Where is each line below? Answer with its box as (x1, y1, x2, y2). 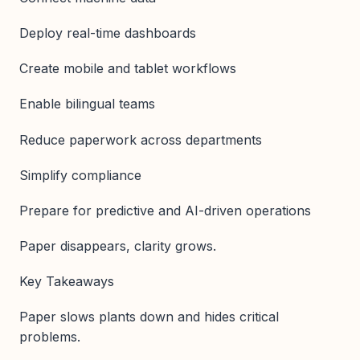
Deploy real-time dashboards (19, 24, 196, 41)
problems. (19, 329, 80, 346)
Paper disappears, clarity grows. (19, 238, 216, 255)
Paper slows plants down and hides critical (19, 309, 279, 325)
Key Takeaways (19, 273, 114, 290)
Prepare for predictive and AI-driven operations (19, 202, 311, 219)
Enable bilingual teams (19, 96, 155, 112)
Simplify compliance (19, 166, 141, 183)
